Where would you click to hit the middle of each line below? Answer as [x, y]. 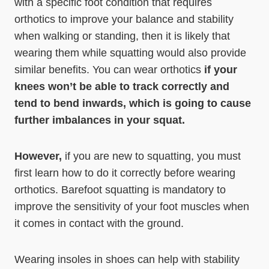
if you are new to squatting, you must [153, 156]
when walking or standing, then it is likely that [122, 36]
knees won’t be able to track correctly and [122, 86]
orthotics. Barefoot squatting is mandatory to [120, 190]
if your [221, 70]
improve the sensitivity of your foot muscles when [132, 207]
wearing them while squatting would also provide [130, 53]
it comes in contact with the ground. [99, 223]
